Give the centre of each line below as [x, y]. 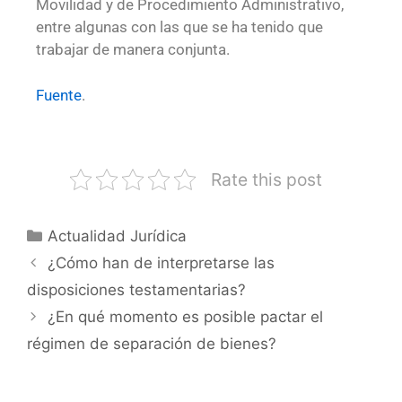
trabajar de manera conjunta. [133, 50]
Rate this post [266, 180]
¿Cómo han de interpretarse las [162, 263]
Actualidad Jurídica [118, 236]
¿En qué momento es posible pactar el [186, 317]
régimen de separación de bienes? [152, 344]
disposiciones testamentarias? [136, 290]
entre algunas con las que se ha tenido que [179, 27]
